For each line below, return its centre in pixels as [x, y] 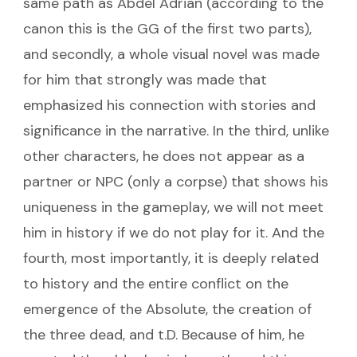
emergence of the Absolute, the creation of [167, 309]
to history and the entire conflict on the [156, 283]
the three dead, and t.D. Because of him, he [164, 334]
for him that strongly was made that [145, 79]
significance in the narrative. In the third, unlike [176, 130]
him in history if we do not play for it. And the [174, 232]
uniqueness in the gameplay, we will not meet [173, 207]
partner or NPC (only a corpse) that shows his [176, 181]
